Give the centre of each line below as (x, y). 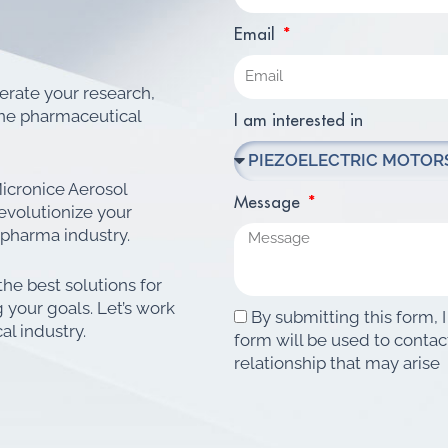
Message (269, 202)
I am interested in (298, 120)
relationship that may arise (337, 362)
